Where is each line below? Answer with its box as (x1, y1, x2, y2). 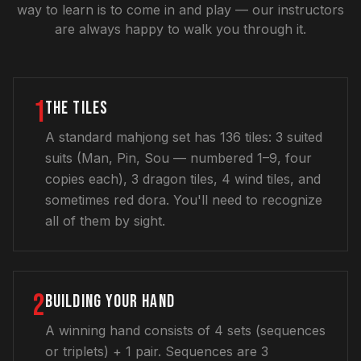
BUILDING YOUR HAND (45, 291, 175, 313)
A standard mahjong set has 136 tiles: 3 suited (45, 129, 322, 145)
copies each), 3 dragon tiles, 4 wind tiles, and (45, 171, 321, 187)
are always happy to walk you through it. (55, 21, 306, 37)
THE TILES (45, 98, 108, 119)
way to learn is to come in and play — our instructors (17, 2, 344, 18)
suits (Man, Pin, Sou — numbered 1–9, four (45, 150, 312, 166)
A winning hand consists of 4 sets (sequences (45, 322, 326, 338)
